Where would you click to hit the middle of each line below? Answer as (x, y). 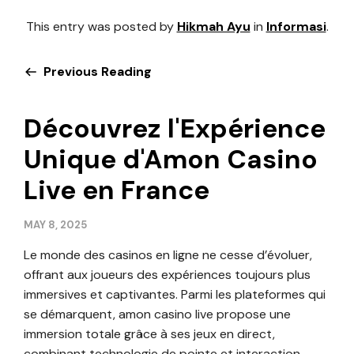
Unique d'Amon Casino (171, 159)
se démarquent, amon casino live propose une (157, 314)
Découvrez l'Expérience (175, 128)
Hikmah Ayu (213, 26)
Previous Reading (96, 71)
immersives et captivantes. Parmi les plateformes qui (175, 294)
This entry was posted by (101, 26)
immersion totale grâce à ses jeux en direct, (149, 333)
